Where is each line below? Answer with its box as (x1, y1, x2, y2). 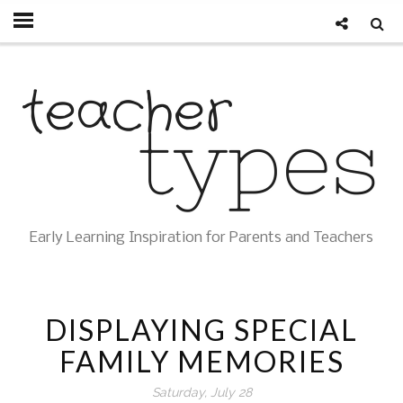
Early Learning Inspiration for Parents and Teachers (30, 229, 373, 246)
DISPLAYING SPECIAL (45, 312, 358, 347)
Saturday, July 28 (151, 385, 252, 399)
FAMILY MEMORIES (58, 344, 345, 379)
